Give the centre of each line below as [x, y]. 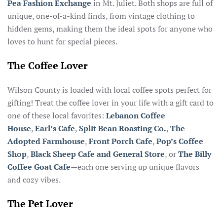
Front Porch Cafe [121, 141]
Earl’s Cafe [55, 128]
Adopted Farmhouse [46, 141]
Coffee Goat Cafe [39, 167]
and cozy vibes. [34, 180]
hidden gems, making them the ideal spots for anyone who [110, 29]
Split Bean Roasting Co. [123, 128]
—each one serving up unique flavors [135, 167]
